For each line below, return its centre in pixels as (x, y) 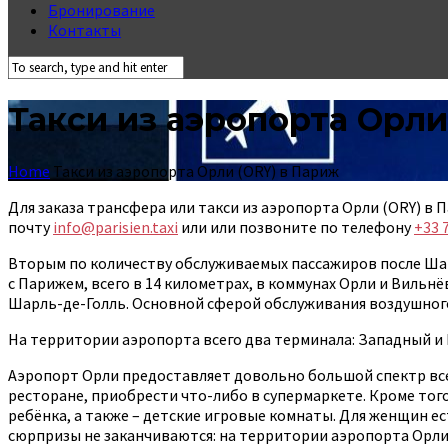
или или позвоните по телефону (296, 226)
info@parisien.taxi (115, 226)
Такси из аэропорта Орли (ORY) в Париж (196, 170)
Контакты (84, 30)
